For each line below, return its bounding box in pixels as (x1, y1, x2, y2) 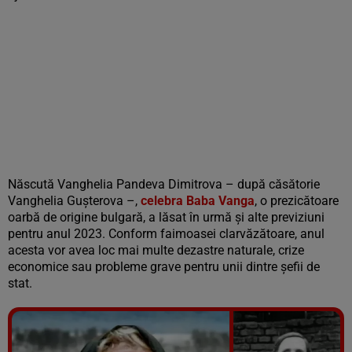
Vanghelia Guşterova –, (8, 193, 141, 208)
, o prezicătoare (255, 193, 339, 208)
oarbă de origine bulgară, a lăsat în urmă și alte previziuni (8, 210, 324, 225)
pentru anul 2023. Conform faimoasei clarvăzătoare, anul (8, 226, 324, 241)
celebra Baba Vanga (141, 193, 255, 208)
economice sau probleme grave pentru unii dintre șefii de (8, 259, 320, 274)
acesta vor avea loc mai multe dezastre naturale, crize (8, 243, 304, 258)
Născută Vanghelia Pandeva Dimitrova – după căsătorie (8, 177, 320, 192)
